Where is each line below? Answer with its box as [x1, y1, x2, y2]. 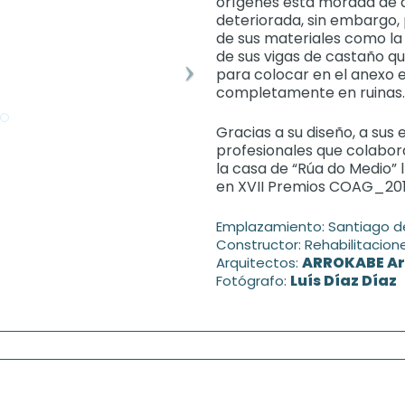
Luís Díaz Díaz [290, 270, 397, 291]
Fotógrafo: [216, 271, 290, 290]
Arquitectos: [216, 253, 302, 272]
